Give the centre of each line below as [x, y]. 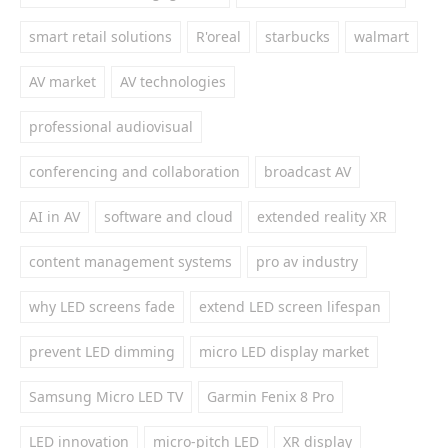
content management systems [130, 261]
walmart [381, 36]
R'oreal [218, 36]
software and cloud [168, 216]
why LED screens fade [102, 306]
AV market [62, 81]
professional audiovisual [111, 126]
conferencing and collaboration [134, 171]
